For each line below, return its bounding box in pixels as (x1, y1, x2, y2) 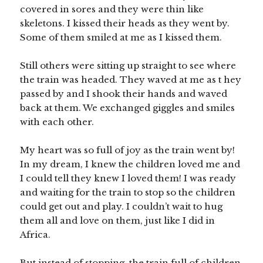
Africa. (20, 229, 51, 241)
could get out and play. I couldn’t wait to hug (20, 201, 223, 213)
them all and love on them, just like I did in (20, 215, 215, 227)
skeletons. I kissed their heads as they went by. (20, 18, 230, 29)
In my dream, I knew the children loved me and (20, 159, 241, 170)
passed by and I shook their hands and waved (20, 88, 228, 100)
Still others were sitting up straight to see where (20, 60, 237, 72)
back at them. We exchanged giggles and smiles (20, 102, 235, 114)
